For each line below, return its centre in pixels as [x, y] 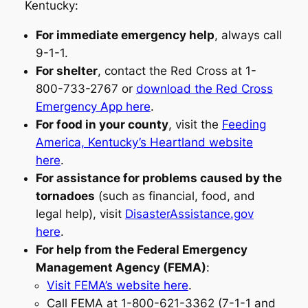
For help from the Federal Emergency [141, 249]
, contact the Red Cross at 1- [177, 70]
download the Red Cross [204, 88]
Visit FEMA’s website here [117, 285]
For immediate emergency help [125, 35]
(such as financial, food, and [175, 196]
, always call [248, 35]
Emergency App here [93, 106]
